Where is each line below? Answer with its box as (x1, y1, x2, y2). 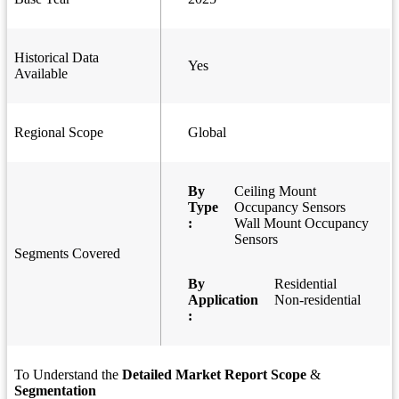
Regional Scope (14, 125, 103, 141)
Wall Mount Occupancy (234, 216, 369, 232)
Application (188, 292, 258, 308)
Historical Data (14, 50, 99, 66)
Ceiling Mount (234, 183, 316, 199)
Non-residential (274, 292, 361, 308)
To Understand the (14, 367, 122, 383)
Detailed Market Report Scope (122, 367, 306, 383)
